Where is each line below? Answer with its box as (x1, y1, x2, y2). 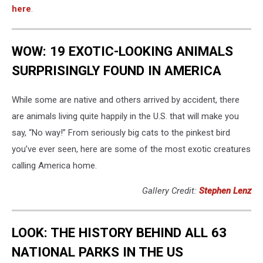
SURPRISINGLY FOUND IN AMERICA (12, 62, 221, 78)
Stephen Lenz (199, 185, 251, 196)
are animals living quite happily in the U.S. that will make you (12, 110, 239, 122)
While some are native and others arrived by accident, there (12, 94, 240, 105)
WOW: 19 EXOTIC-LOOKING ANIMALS (12, 43, 233, 59)
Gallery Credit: (142, 185, 199, 196)
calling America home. (12, 160, 97, 171)
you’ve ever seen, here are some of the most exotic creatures (12, 143, 251, 154)
